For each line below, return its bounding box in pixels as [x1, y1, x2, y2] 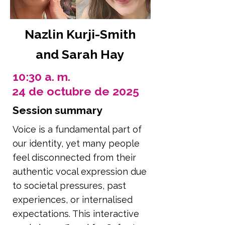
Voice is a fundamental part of [13, 124, 142, 135]
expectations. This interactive [13, 208, 139, 219]
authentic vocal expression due [13, 166, 147, 177]
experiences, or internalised [13, 194, 133, 205]
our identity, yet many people [13, 138, 140, 149]
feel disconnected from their [13, 152, 136, 163]
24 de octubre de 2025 [12, 84, 139, 98]
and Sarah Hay [36, 47, 124, 62]
